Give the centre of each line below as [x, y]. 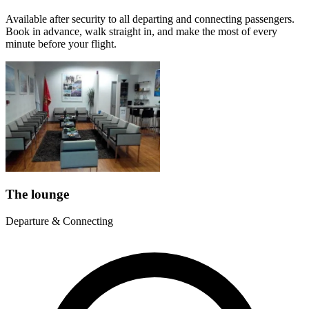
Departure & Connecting [59, 221]
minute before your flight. [61, 43]
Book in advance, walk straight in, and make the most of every [141, 31]
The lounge [37, 195]
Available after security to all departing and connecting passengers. [150, 19]
